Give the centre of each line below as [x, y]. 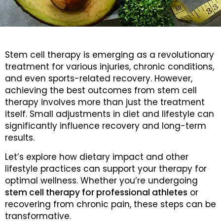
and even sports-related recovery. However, [99, 79]
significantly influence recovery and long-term [106, 126]
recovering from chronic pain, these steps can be [110, 204]
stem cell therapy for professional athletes [96, 192]
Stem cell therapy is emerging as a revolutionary [110, 55]
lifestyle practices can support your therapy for [106, 168]
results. [20, 138]
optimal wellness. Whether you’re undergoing [101, 180]
